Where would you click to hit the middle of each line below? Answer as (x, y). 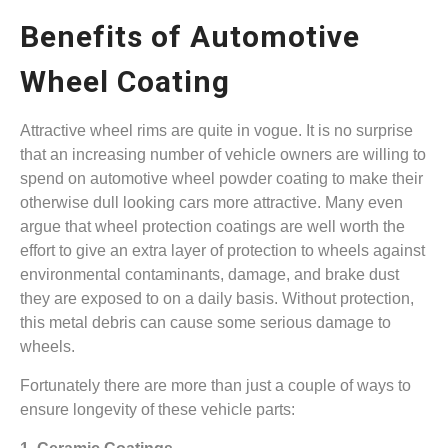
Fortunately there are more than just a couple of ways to (215, 386)
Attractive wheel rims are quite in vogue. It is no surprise (216, 131)
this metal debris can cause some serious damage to (205, 323)
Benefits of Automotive (190, 37)
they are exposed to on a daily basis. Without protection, (217, 299)
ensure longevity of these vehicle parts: (157, 410)
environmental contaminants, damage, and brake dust (209, 275)
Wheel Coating (125, 82)
